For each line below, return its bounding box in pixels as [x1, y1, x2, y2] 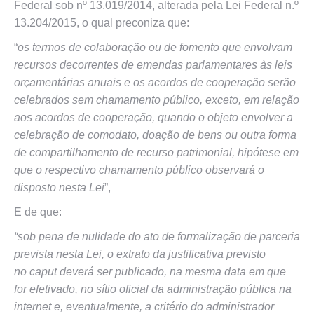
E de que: [14, 206, 62, 218]
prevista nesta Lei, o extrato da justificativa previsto [14, 248, 266, 260]
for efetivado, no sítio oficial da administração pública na [14, 283, 292, 295]
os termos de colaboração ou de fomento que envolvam [18, 41, 292, 53]
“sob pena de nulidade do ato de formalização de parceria [14, 231, 300, 243]
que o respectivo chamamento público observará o [14, 164, 264, 176]
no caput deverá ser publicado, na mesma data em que [14, 266, 286, 278]
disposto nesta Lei [14, 182, 104, 193]
